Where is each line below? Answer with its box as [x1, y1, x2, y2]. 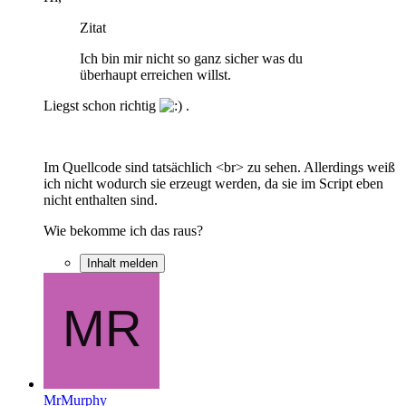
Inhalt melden [87, 256, 158, 270]
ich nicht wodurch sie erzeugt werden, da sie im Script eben [43, 175, 383, 191]
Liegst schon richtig [43, 97, 159, 113]
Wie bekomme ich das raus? [43, 222, 203, 238]
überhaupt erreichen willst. [80, 66, 231, 82]
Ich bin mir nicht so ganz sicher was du [80, 50, 303, 66]
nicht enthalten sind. [43, 191, 158, 208]
